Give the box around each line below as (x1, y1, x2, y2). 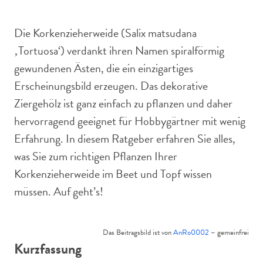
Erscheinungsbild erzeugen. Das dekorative (14, 77, 208, 95)
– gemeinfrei (209, 227, 249, 238)
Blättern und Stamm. (23, 4, 100, 18)
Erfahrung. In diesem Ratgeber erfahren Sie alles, (14, 130, 235, 147)
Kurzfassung (14, 238, 82, 259)
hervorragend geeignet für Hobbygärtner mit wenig (14, 112, 245, 130)
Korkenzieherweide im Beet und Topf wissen (14, 165, 212, 183)
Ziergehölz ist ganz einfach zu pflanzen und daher (14, 95, 232, 112)
